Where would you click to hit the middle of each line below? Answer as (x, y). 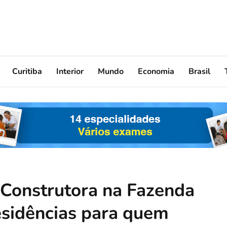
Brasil (199, 71)
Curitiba (27, 71)
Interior (70, 71)
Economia (156, 71)
